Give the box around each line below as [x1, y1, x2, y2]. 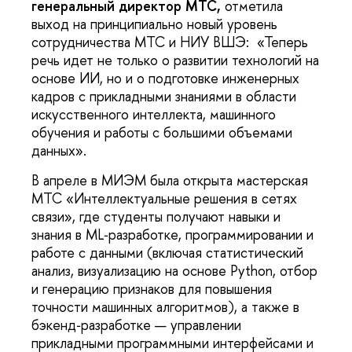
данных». [31, 141, 94, 161]
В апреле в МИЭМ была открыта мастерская [31, 170, 308, 190]
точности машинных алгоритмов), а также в [31, 296, 299, 317]
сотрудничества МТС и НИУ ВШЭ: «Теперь [31, 32, 308, 53]
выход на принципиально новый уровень [31, 14, 277, 35]
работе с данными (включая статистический [31, 242, 303, 262]
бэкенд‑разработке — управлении [31, 314, 241, 335]
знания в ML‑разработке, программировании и [31, 224, 313, 244]
